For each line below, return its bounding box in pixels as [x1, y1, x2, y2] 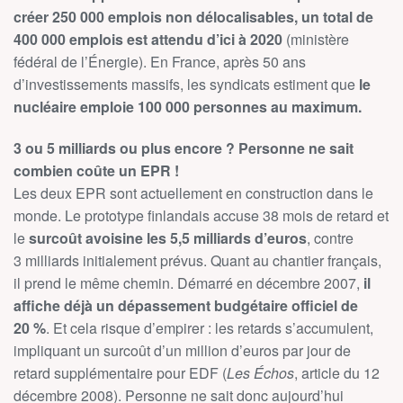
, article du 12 [294, 363, 380, 383]
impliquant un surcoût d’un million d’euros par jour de [13, 340, 351, 361]
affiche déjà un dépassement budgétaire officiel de [13, 295, 358, 316]
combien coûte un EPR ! [13, 160, 179, 181]
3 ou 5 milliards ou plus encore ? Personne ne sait [13, 138, 354, 158]
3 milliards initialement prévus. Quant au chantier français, [13, 250, 381, 271]
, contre [307, 228, 354, 248]
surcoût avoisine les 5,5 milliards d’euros [29, 228, 307, 248]
